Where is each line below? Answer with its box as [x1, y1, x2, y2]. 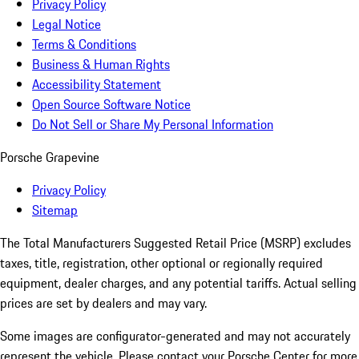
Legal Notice [32, 14, 101, 34]
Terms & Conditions [32, 34, 136, 54]
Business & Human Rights [32, 54, 170, 75]
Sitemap [32, 200, 78, 220]
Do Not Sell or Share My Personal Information [32, 115, 273, 135]
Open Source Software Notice [32, 95, 191, 115]
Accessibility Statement [32, 75, 161, 95]
